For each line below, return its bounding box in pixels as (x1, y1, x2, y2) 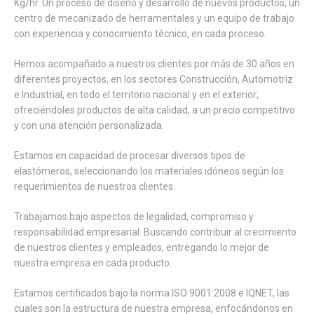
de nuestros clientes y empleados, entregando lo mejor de (14, 241, 269, 253)
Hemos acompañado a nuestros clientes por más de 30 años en (14, 57, 294, 69)
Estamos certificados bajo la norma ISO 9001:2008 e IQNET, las (14, 287, 289, 299)
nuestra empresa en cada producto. (14, 257, 172, 268)
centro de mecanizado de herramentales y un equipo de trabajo (14, 12, 294, 24)
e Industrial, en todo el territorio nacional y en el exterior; (14, 88, 259, 100)
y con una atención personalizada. (14, 119, 164, 131)
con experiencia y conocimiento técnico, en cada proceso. (14, 27, 266, 39)
